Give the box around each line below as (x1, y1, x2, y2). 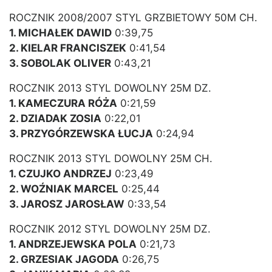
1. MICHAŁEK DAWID (9, 27, 112, 39)
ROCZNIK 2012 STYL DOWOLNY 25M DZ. (9, 223, 211, 236)
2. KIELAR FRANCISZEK (9, 42, 126, 55)
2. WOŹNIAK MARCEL (9, 183, 118, 195)
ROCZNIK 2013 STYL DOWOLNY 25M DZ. (9, 82, 211, 95)
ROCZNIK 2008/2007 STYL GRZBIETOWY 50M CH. (9, 12, 257, 24)
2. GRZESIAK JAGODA (9, 253, 119, 266)
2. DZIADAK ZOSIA (9, 112, 101, 125)
